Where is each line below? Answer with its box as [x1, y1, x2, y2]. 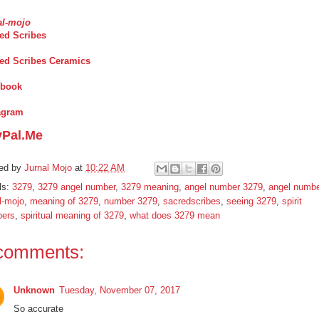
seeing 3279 [226, 195, 276, 206]
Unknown [14, 284, 55, 296]
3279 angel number [38, 181, 115, 192]
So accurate [14, 303, 63, 314]
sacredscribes [163, 195, 221, 206]
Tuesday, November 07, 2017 [59, 284, 180, 296]
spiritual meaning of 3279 [21, 209, 124, 221]
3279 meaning [121, 181, 179, 192]
